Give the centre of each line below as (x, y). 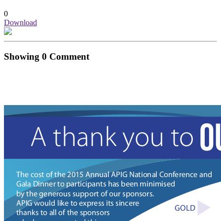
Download (20, 23)
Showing (23, 57)
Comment (68, 57)
